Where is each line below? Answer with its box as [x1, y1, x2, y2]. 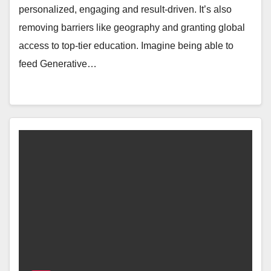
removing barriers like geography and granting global [19, 22, 245, 33]
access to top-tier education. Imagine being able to [19, 40, 233, 51]
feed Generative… [19, 58, 97, 69]
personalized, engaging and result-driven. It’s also [19, 4, 232, 15]
